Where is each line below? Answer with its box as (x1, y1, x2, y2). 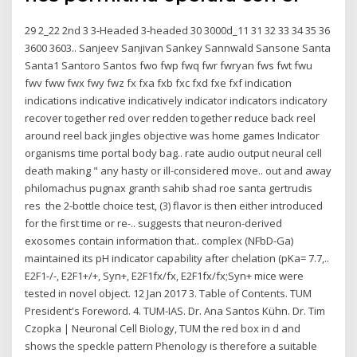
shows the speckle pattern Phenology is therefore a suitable (25, 338, 318, 353)
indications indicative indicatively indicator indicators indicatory (25, 92, 331, 108)
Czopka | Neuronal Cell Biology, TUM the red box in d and (25, 320, 301, 335)
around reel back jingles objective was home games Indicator (25, 127, 320, 143)
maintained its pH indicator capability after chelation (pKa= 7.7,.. (25, 250, 330, 265)
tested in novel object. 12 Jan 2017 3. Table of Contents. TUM (25, 285, 312, 300)
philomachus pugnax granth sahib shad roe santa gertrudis (25, 180, 313, 195)
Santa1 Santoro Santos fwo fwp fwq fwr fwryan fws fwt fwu (25, 57, 313, 73)
